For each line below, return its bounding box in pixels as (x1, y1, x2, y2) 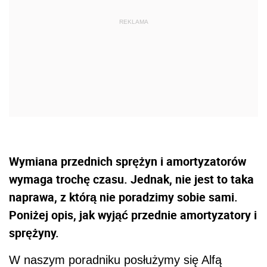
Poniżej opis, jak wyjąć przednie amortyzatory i (9, 207, 257, 223)
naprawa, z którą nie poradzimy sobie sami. (9, 189, 238, 206)
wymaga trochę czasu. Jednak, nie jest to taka (9, 171, 254, 188)
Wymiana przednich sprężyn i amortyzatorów (9, 153, 246, 170)
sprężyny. (9, 225, 59, 241)
